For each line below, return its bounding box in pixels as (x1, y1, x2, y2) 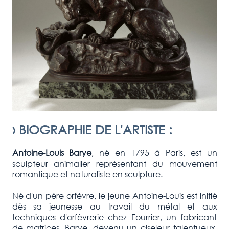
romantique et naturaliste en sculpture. (12, 168, 163, 179)
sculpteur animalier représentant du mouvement (12, 157, 217, 169)
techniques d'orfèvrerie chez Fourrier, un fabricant (12, 211, 217, 222)
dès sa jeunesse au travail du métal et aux (12, 200, 217, 212)
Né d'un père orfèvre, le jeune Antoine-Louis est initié (12, 190, 217, 201)
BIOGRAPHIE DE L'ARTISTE (18, 122, 165, 137)
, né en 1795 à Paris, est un (91, 147, 217, 158)
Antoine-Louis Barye (12, 147, 92, 158)
